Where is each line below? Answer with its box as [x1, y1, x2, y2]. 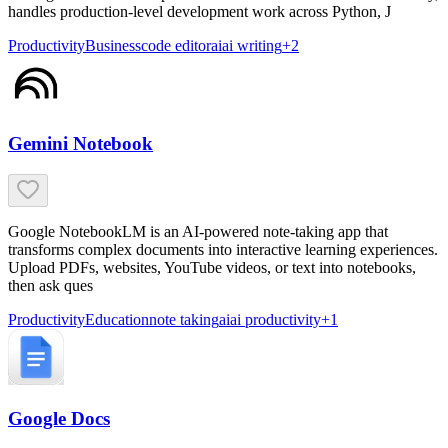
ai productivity [230, 311, 321, 329]
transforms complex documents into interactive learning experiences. [8, 241, 438, 259]
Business [85, 36, 141, 54]
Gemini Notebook [8, 133, 153, 155]
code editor [141, 36, 211, 54]
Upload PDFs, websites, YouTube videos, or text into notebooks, [8, 259, 416, 277]
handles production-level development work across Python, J [8, 2, 391, 20]
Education [85, 311, 149, 329]
